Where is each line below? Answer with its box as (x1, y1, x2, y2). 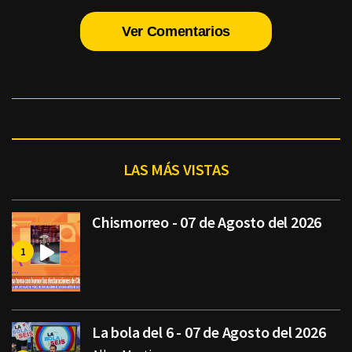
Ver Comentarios (122, 24, 230, 40)
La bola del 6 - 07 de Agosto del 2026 (92, 322, 326, 343)
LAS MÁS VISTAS (123, 159, 229, 180)
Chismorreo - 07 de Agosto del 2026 (92, 212, 322, 233)
